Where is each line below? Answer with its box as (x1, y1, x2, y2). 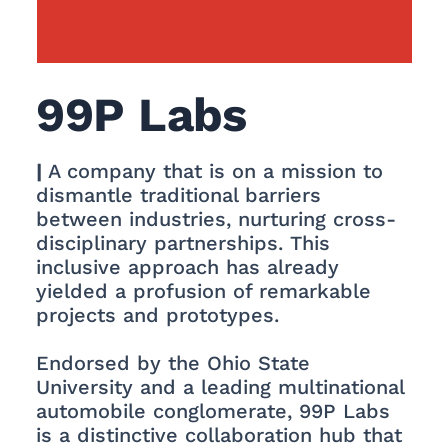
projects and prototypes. (36, 303, 280, 328)
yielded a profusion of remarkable (36, 279, 372, 304)
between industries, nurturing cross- (36, 207, 397, 232)
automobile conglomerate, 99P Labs (36, 399, 391, 424)
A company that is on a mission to (48, 159, 384, 184)
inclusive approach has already (36, 255, 340, 280)
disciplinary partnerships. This (36, 231, 331, 256)
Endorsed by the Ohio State (36, 351, 311, 376)
